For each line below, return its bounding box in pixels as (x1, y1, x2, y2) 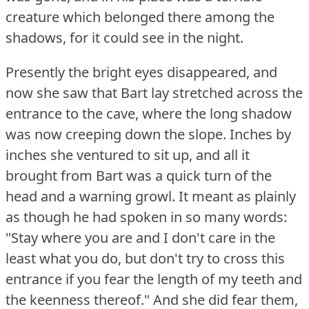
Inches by (230, 125, 291, 144)
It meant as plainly (179, 187, 296, 206)
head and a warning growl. (6, 187, 175, 206)
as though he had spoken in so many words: (6, 208, 287, 227)
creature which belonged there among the (6, 8, 275, 27)
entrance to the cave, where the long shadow (6, 104, 292, 123)
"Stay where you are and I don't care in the (6, 228, 275, 248)
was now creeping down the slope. (6, 125, 226, 144)
